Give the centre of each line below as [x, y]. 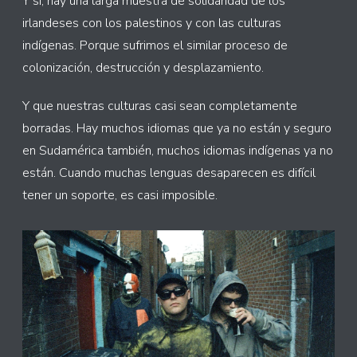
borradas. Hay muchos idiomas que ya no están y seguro [177, 129]
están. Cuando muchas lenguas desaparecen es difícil [169, 173]
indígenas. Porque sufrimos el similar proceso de [155, 46]
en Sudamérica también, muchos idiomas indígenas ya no [178, 151]
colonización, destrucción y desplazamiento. [143, 68]
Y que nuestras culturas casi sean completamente [160, 106]
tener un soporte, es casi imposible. [120, 196]
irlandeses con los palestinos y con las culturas [152, 24]
